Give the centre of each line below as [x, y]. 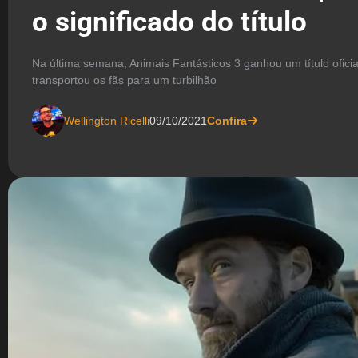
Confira [227, 120]
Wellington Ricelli [107, 120]
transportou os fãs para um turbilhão [124, 80]
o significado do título [169, 22]
